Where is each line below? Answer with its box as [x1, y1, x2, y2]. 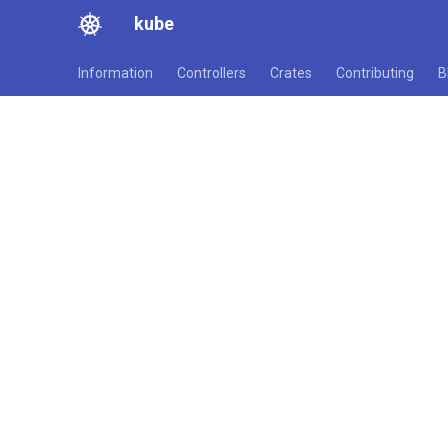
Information [78, 65, 153, 81]
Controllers [177, 65, 246, 81]
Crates [270, 65, 312, 81]
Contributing [336, 65, 414, 81]
